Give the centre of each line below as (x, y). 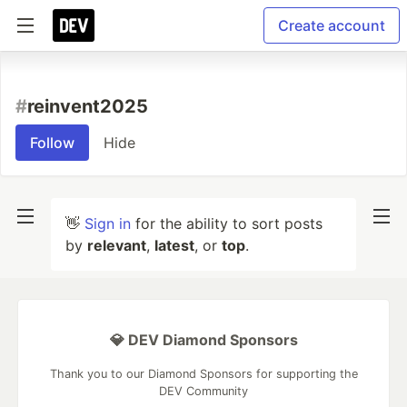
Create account (332, 25)
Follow (52, 143)
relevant (117, 245)
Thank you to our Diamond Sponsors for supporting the (203, 374)
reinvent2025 (88, 106)
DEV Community (203, 391)
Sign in (108, 223)
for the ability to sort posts (227, 223)
